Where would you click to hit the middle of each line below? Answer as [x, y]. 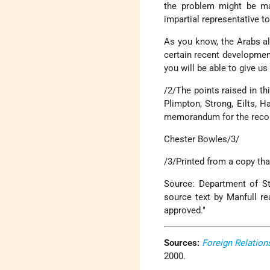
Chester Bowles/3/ [202, 139]
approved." [185, 210]
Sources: [182, 243]
